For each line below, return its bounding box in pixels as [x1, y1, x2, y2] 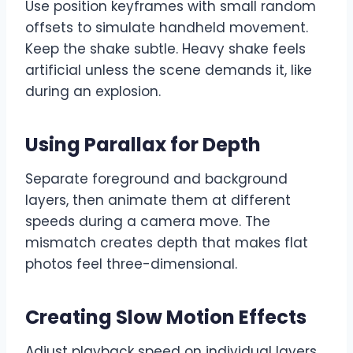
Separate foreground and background [25, 169, 288, 188]
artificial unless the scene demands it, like [25, 60, 312, 80]
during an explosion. [25, 81, 161, 101]
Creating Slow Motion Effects [25, 303, 307, 330]
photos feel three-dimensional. [25, 254, 237, 273]
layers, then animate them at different [25, 190, 291, 210]
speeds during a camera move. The [25, 211, 270, 231]
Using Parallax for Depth [25, 131, 261, 158]
